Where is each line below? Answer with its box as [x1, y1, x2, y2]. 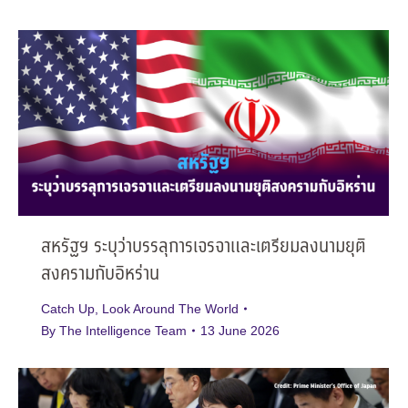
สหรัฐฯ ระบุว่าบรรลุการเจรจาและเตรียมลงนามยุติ [41, 232, 366, 261]
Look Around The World [102, 301, 239, 316]
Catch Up [41, 301, 95, 316]
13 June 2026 [200, 322, 280, 338]
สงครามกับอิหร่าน [41, 260, 159, 289]
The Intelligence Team [59, 322, 187, 338]
